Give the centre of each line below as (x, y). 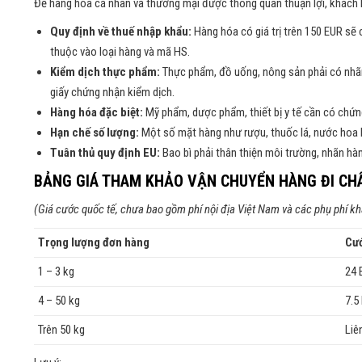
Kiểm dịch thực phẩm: (105, 72)
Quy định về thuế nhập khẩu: (121, 32)
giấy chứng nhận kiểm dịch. (112, 93)
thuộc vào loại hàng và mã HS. (120, 52)
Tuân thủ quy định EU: (105, 153)
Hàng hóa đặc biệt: (97, 113)
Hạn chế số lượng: (95, 133)
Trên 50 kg (61, 330)
